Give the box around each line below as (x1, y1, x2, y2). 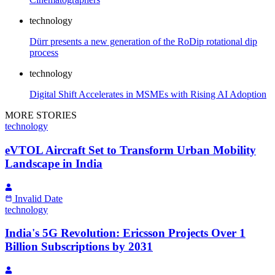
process (29, 47, 58, 58)
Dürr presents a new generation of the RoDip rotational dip (29, 36, 257, 47)
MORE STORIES (5, 110, 77, 121)
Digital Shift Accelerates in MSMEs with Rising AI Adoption (29, 89, 266, 100)
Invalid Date (15, 193, 63, 204)
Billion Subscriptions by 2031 (5, 240, 153, 254)
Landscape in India (5, 157, 103, 170)
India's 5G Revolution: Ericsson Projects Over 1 (5, 227, 246, 240)
